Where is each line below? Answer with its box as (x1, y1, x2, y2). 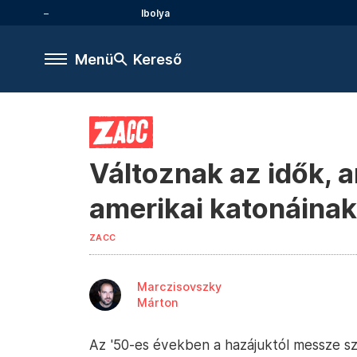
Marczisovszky (137, 280, 222, 293)
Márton (137, 296, 178, 309)
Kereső (133, 50, 182, 68)
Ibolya (141, 6, 170, 19)
